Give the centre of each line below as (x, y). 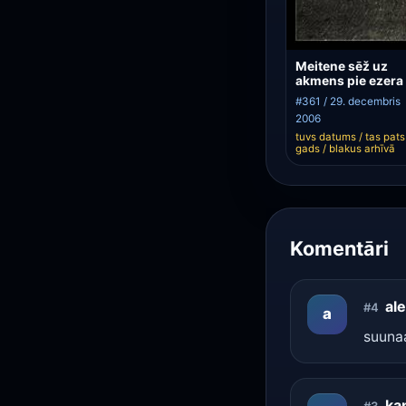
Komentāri (339, 248)
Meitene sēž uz (342, 67)
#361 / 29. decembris (348, 101)
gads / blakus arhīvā (346, 149)
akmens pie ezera (350, 81)
